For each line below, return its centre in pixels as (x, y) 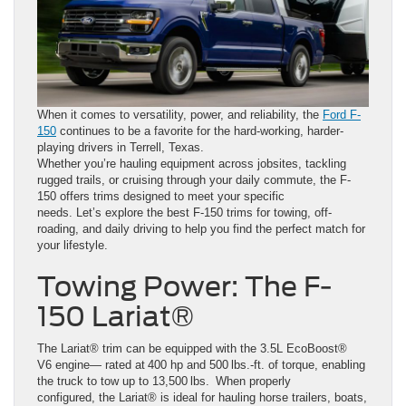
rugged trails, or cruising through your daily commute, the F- (194, 179)
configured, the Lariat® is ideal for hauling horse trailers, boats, (202, 397)
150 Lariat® (121, 316)
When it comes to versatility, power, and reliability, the (180, 114)
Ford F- (342, 114)
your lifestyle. (76, 245)
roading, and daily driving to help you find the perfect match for (201, 228)
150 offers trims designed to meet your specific (161, 196)
